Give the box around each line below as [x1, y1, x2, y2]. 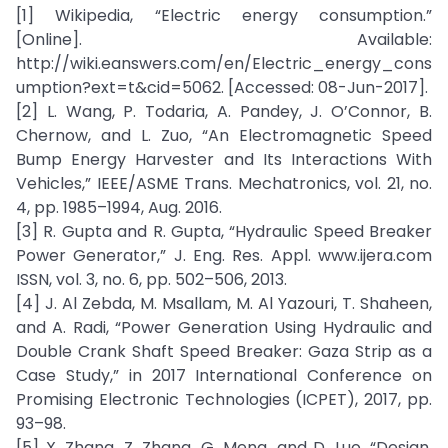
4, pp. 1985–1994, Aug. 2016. [16, 196, 222, 219]
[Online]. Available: [16, 28, 432, 51]
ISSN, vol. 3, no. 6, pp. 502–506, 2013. [16, 268, 287, 291]
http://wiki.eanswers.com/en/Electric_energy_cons [16, 52, 432, 75]
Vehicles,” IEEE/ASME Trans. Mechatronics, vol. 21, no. [16, 172, 432, 195]
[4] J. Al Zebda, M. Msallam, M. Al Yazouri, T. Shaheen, [16, 292, 432, 315]
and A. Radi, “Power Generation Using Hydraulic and [16, 316, 432, 339]
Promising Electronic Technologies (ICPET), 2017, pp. [16, 388, 432, 411]
